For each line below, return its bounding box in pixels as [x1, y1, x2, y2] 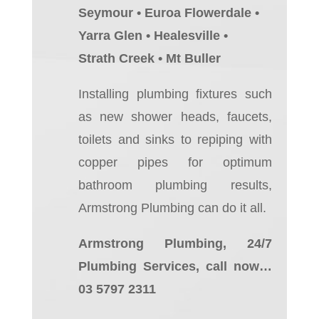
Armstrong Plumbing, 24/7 [78, 236, 272, 251]
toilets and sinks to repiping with [78, 132, 272, 147]
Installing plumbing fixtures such [78, 86, 272, 101]
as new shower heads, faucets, [78, 109, 272, 124]
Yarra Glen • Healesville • [78, 28, 228, 43]
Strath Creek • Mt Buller [78, 51, 221, 66]
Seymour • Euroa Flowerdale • [78, 5, 259, 20]
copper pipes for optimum [78, 155, 272, 169]
